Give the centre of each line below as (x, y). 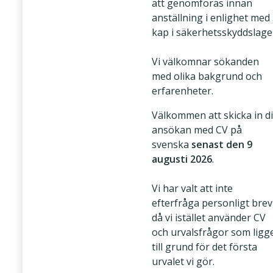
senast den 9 (222, 144)
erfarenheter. (183, 91)
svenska (172, 144)
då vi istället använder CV (209, 218)
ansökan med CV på (197, 130)
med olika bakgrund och (207, 76)
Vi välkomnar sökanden (205, 62)
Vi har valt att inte (192, 188)
